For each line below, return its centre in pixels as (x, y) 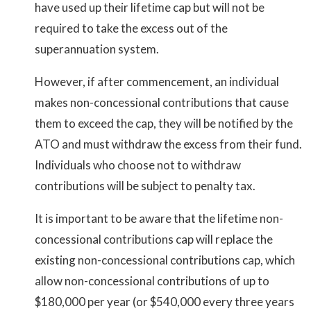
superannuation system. (97, 49)
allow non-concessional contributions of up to (152, 281)
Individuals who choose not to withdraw (138, 165)
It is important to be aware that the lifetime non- (159, 219)
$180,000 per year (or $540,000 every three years (165, 302)
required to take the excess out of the (131, 28)
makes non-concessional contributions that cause (162, 103)
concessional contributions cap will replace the (154, 239)
